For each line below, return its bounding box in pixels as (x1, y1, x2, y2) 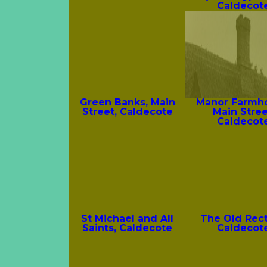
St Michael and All (81, 213, 174, 225)
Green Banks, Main (79, 97, 175, 108)
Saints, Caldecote (82, 222, 173, 234)
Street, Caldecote (82, 106, 173, 118)
